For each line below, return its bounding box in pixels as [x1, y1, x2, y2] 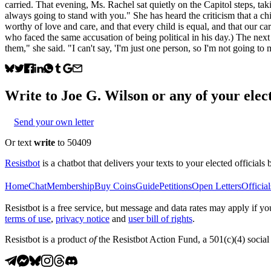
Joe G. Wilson [61, 87, 148, 103]
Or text [5, 137, 34, 148]
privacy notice [56, 213, 109, 224]
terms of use [5, 213, 51, 224]
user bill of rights [128, 213, 192, 224]
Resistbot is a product [5, 233, 89, 244]
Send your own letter [14, 116, 94, 127]
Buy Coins [94, 180, 135, 191]
